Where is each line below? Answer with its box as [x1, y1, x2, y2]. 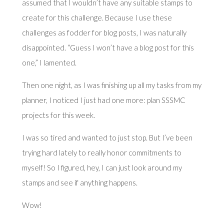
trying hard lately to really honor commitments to [21, 147, 181, 157]
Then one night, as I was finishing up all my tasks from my [21, 80, 201, 89]
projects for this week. [21, 110, 95, 119]
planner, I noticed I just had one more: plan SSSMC [21, 95, 185, 104]
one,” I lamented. [21, 57, 76, 67]
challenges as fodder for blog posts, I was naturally [21, 27, 186, 37]
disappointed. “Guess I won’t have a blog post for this [21, 42, 194, 52]
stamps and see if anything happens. [21, 177, 137, 187]
